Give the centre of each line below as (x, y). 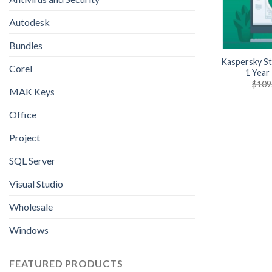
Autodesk (29, 22)
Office (23, 115)
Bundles (26, 46)
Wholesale (31, 207)
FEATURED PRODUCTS (66, 263)
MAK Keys (32, 92)
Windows (29, 230)
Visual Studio (36, 184)
